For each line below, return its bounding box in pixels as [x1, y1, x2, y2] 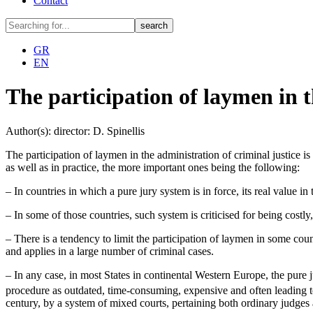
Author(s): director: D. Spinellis [6, 124, 145, 137]
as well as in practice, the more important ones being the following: [6, 161, 300, 173]
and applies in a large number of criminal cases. [6, 245, 214, 257]
